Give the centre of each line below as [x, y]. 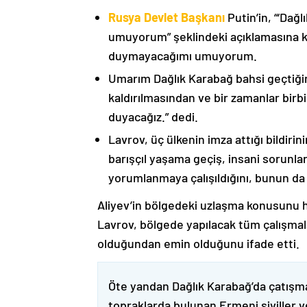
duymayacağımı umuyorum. [183, 56]
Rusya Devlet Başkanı [167, 17]
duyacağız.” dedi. [153, 117]
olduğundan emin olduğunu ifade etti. [198, 244]
